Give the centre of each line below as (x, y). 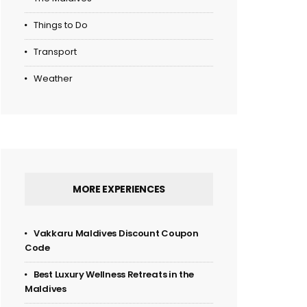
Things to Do (61, 25)
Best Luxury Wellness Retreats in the (114, 275)
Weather (53, 79)
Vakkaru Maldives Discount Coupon (116, 234)
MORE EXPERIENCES (119, 189)
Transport (55, 52)
